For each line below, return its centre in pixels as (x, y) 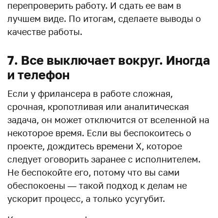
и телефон (38, 74)
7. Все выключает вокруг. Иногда (109, 60)
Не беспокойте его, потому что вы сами (93, 172)
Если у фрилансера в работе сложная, (90, 93)
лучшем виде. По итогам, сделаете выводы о (104, 18)
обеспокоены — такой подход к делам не (97, 185)
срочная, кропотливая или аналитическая (98, 106)
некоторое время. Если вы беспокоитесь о (99, 133)
